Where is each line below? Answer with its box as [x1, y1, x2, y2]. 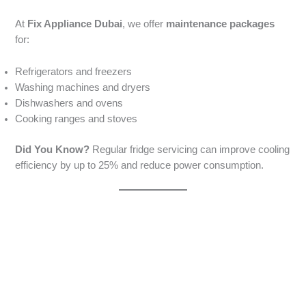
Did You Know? [15, 143, 90, 155]
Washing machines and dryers [15, 81, 151, 93]
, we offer [122, 18, 167, 30]
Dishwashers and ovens [15, 97, 124, 109]
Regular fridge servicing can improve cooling [89, 143, 290, 155]
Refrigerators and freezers [15, 66, 133, 77]
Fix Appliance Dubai [27, 18, 123, 30]
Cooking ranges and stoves [15, 113, 138, 124]
